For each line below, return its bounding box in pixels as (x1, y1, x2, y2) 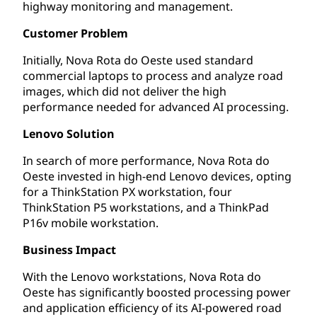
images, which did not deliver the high (23, 83, 226, 99)
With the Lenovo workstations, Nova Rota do (23, 268, 261, 284)
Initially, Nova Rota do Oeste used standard (23, 52, 253, 68)
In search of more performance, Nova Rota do (23, 152, 270, 168)
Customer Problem (23, 25, 128, 41)
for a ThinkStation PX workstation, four (23, 183, 232, 200)
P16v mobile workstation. (23, 214, 158, 231)
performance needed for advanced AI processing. (23, 98, 289, 115)
